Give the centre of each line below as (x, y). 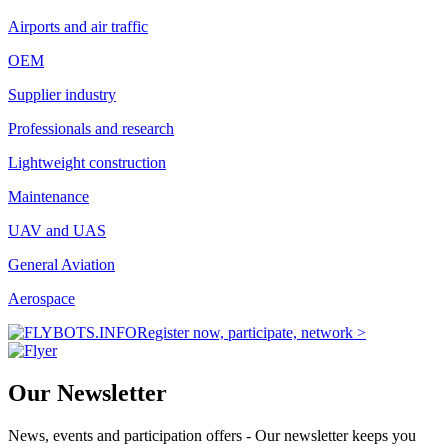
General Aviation (61, 265)
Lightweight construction (87, 163)
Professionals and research (91, 129)
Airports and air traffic (78, 27)
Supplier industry (62, 95)
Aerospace (41, 299)
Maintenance (48, 197)
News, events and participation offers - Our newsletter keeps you (212, 436)
